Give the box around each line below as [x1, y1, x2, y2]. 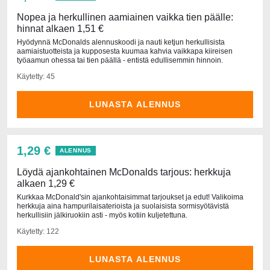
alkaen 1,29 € [17, 178, 75, 189]
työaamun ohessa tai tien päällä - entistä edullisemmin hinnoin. [17, 56, 223, 64]
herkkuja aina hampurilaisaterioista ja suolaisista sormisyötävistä [17, 202, 229, 210]
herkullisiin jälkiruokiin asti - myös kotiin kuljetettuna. [17, 211, 187, 219]
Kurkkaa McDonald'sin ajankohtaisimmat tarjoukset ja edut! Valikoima [17, 193, 243, 201]
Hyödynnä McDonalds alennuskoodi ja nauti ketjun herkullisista [17, 38, 225, 46]
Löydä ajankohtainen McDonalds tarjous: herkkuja [17, 167, 231, 177]
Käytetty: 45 [17, 72, 55, 81]
